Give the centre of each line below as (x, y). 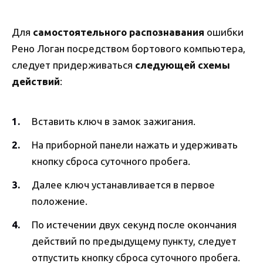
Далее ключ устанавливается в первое (123, 185)
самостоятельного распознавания (119, 32)
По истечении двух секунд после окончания (134, 225)
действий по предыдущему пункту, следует (134, 241)
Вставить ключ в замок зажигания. (114, 122)
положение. (60, 201)
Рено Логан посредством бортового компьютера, (129, 48)
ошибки (224, 32)
